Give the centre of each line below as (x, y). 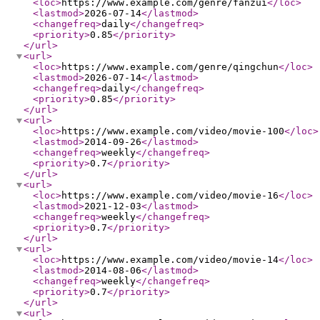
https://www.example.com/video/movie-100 (173, 131)
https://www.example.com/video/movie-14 (170, 260)
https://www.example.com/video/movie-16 (170, 195)
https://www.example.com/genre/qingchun (170, 67)
